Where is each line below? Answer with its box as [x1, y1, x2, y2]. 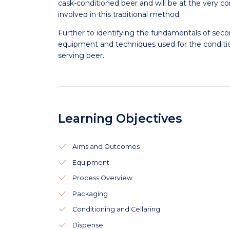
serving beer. [57, 51, 104, 60]
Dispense [72, 221, 103, 229]
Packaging [72, 189, 108, 198]
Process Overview [72, 174, 132, 182]
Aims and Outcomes [72, 143, 140, 150]
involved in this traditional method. [57, 10, 181, 19]
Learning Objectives [57, 111, 182, 126]
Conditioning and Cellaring [72, 205, 160, 213]
